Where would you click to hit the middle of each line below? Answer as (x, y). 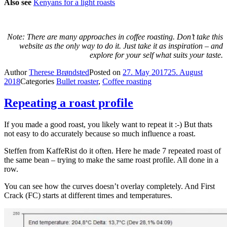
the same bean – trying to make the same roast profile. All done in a (111, 160)
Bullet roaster (77, 81)
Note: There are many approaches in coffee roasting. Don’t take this (115, 36)
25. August (185, 72)
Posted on (106, 72)
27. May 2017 (145, 72)
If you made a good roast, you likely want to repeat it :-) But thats (108, 124)
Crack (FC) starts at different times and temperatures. (88, 195)
